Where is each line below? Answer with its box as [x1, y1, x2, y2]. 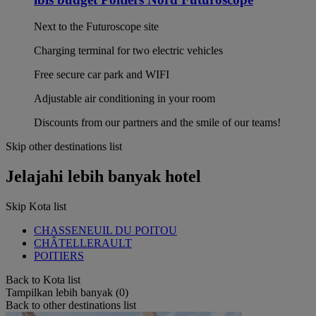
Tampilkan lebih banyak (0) [6, 286, 128, 299]
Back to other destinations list [6, 299, 136, 312]
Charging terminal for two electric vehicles [34, 44, 223, 57]
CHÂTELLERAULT [34, 237, 132, 250]
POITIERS [34, 250, 84, 262]
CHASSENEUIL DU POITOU [34, 224, 177, 237]
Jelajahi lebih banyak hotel [6, 167, 201, 186]
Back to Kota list [6, 274, 80, 286]
